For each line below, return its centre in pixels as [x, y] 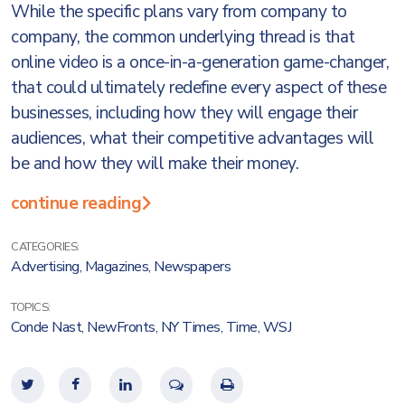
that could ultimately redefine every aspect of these [198, 88]
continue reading [76, 203]
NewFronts [121, 327]
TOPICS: [31, 307]
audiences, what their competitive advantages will [193, 138]
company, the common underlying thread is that [183, 37]
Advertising [45, 267]
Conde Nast [46, 327]
